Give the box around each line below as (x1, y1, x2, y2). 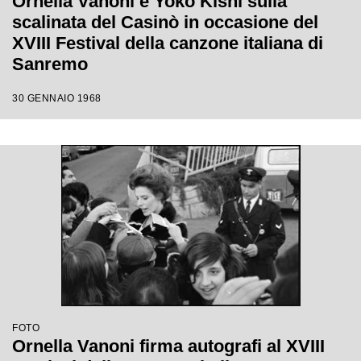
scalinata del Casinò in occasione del (12, 12, 318, 32)
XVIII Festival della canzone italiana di (12, 33, 323, 53)
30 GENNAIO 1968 (12, 93, 102, 104)
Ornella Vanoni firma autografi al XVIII (12, 336, 325, 356)
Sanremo (12, 54, 88, 74)
